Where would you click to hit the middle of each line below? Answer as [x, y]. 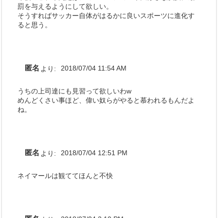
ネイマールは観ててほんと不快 [65, 175]
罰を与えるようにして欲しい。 [65, 6]
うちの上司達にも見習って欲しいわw [75, 91]
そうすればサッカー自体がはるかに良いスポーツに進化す [106, 15]
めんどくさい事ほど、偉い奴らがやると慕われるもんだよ [106, 100]
